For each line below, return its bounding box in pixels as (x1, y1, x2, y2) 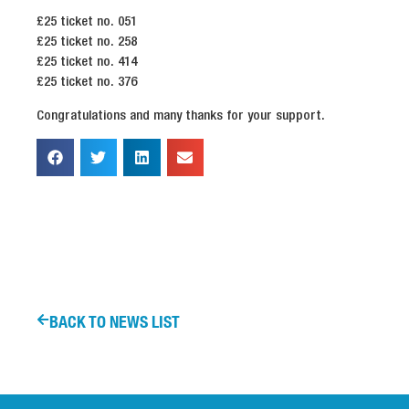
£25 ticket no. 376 (37, 76, 137, 89)
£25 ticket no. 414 (37, 56, 137, 69)
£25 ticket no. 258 (37, 36, 137, 49)
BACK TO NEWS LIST (49, 310, 180, 331)
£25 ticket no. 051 (37, 16, 137, 29)
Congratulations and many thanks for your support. (37, 109, 325, 122)
